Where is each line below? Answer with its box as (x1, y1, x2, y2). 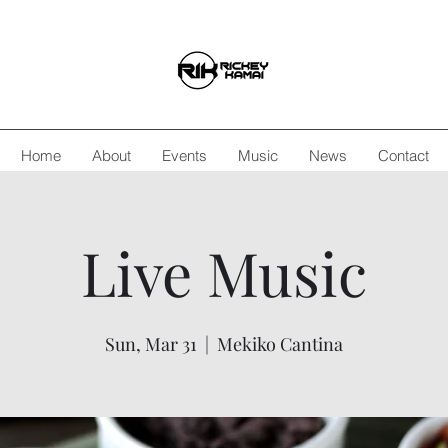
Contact (377, 145, 429, 165)
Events (161, 145, 207, 165)
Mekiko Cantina (217, 331, 343, 356)
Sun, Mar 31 (105, 331, 197, 356)
